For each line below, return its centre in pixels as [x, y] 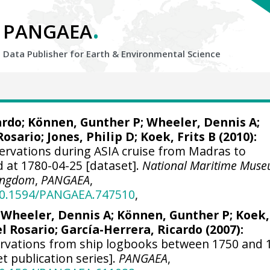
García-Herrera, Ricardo [132, 229]
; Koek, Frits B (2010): [196, 137]
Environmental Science [171, 54]
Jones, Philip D [91, 137]
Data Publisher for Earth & [62, 54]
